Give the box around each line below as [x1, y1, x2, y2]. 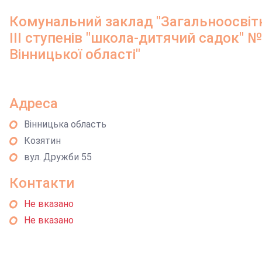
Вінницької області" [9, 46, 141, 63]
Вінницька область [24, 119, 107, 130]
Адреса [9, 95, 58, 112]
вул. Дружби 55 [24, 151, 92, 163]
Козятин [24, 135, 61, 146]
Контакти [9, 175, 75, 191]
